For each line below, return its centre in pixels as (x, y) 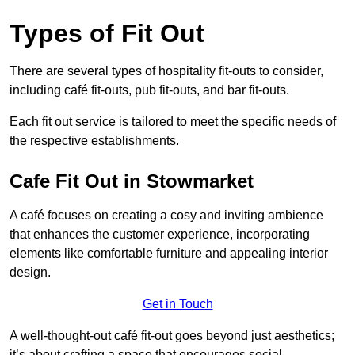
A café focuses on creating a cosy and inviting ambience (166, 216)
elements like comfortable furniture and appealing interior (169, 254)
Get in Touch (177, 304)
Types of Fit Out (107, 34)
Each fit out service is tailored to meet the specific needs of (173, 122)
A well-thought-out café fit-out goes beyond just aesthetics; (172, 336)
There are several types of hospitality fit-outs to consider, (166, 71)
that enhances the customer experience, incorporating (160, 235)
